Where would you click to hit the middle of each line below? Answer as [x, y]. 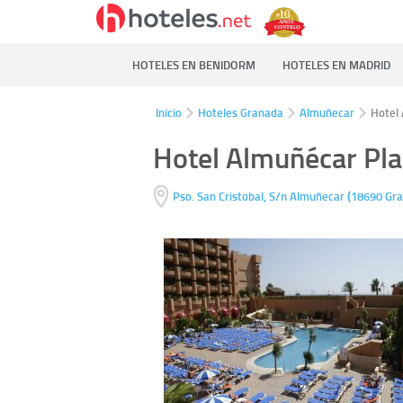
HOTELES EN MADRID [336, 65]
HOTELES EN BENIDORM [194, 65]
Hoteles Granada [241, 112]
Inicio [169, 112]
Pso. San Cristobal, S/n [229, 197]
